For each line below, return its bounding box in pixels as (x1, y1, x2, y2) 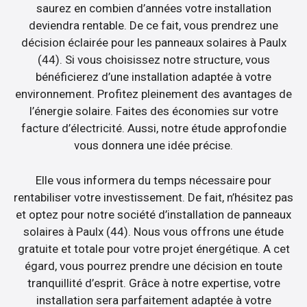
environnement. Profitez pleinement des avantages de (15, 87, 292, 101)
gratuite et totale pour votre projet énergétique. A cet (17, 241, 290, 256)
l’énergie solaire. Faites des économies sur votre (29, 104, 278, 119)
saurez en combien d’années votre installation (36, 1, 271, 16)
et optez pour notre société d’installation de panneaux (16, 207, 291, 221)
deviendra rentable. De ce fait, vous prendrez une (29, 19, 278, 33)
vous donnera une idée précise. (74, 138, 233, 153)
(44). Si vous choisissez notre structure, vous (37, 53, 270, 67)
